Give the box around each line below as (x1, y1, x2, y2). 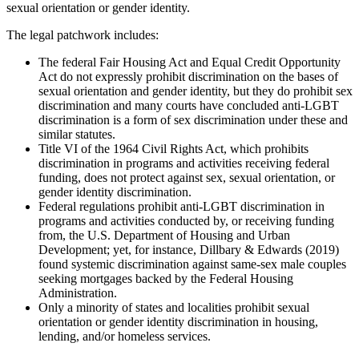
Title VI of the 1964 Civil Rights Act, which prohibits (38, 141, 309, 155)
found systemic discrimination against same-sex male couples (38, 256, 346, 271)
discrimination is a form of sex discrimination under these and (38, 112, 348, 127)
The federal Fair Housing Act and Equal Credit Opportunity (38, 54, 341, 69)
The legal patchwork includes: (6, 27, 159, 42)
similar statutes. (38, 127, 115, 141)
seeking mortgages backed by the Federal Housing (38, 271, 293, 285)
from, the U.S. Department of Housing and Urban (38, 228, 290, 242)
